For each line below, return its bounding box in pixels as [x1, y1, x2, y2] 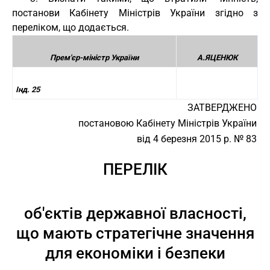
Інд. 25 [16, 85, 40, 94]
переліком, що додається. [12, 22, 129, 33]
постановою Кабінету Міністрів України [78, 118, 257, 129]
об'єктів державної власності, [24, 204, 246, 222]
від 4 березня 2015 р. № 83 [137, 133, 257, 145]
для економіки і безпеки [45, 244, 225, 262]
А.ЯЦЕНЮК [196, 53, 237, 62]
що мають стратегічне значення [16, 224, 254, 242]
